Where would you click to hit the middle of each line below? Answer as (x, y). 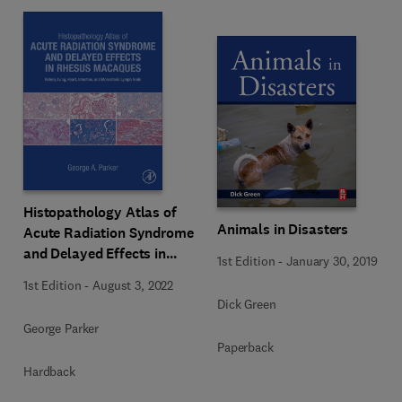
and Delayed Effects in (95, 253)
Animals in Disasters (283, 229)
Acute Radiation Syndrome (109, 233)
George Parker (61, 328)
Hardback (49, 371)
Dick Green (247, 304)
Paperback (245, 347)
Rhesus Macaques (81, 274)
